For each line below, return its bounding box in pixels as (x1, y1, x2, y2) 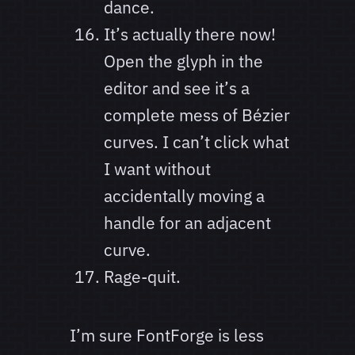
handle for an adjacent (103, 212, 271, 235)
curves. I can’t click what (103, 131, 289, 154)
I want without (103, 158, 211, 181)
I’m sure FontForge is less (70, 324, 264, 347)
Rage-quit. (103, 265, 181, 288)
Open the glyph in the (103, 50, 263, 73)
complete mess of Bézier (103, 104, 290, 127)
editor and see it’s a (103, 77, 250, 100)
